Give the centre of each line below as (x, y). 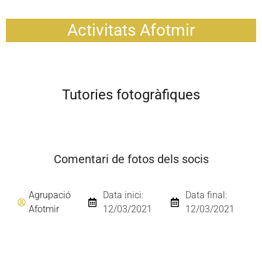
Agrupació (50, 195)
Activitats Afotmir (131, 30)
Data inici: (123, 195)
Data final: (206, 195)
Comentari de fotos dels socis (131, 159)
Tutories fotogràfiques (131, 95)
